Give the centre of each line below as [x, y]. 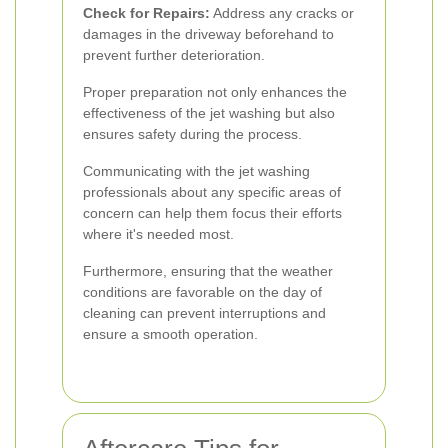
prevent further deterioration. [174, 55]
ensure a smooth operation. [170, 334]
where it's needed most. [158, 234]
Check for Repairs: [146, 13]
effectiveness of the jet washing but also [209, 113]
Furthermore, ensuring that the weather [208, 271]
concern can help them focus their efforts [212, 213]
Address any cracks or [282, 13]
